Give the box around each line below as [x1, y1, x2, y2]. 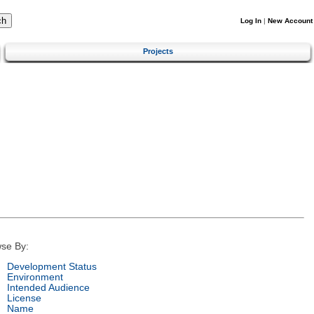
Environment [6, 271, 63, 282]
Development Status [6, 261, 97, 272]
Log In [240, 17, 261, 25]
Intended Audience [6, 282, 90, 293]
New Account [268, 17, 313, 25]
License [6, 292, 41, 303]
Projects [143, 46, 173, 55]
